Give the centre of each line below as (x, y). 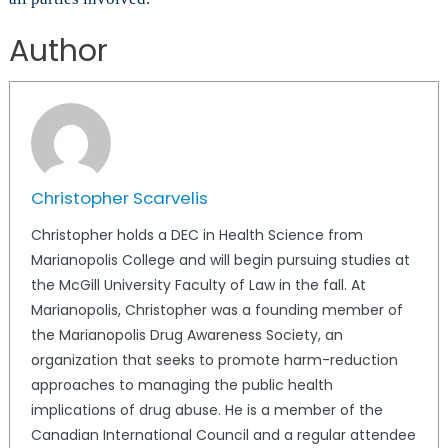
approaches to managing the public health (181, 385)
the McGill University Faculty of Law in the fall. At (198, 285)
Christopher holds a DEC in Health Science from (196, 235)
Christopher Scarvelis (119, 198)
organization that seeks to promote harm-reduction (214, 360)
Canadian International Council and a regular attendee (223, 435)
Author (58, 51)
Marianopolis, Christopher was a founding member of (216, 310)
